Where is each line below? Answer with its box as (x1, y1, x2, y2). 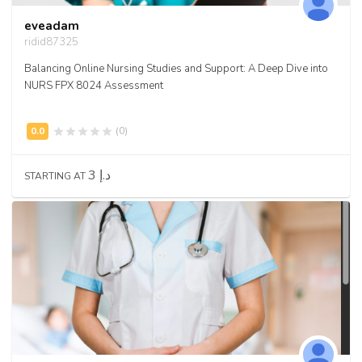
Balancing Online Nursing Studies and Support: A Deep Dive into (24, 61, 328, 76)
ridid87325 (24, 35, 78, 49)
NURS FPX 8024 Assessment (24, 78, 163, 93)
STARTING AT (24, 170, 88, 183)
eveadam (24, 18, 79, 34)
